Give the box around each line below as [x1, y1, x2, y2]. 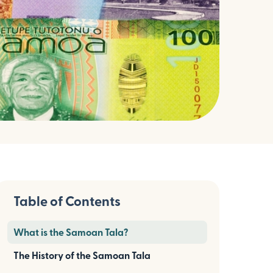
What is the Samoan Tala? [13, 226, 128, 238]
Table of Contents [13, 193, 121, 208]
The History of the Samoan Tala [13, 249, 151, 261]
